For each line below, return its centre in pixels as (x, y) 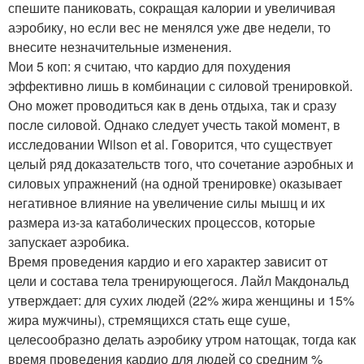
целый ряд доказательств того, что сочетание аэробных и (181, 163)
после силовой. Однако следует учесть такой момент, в (174, 124)
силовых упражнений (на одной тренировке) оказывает (175, 183)
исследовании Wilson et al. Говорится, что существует (170, 144)
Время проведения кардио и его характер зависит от (168, 261)
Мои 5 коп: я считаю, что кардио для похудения (149, 66)
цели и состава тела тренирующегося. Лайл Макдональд (178, 280)
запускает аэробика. (69, 241)
